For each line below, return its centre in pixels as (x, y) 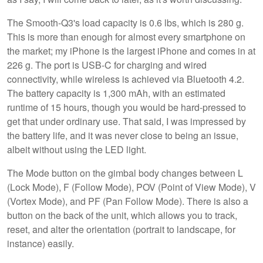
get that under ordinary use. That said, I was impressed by (127, 122)
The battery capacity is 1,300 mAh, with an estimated (116, 93)
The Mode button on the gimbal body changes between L (125, 173)
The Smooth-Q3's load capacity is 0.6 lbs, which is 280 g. (125, 23)
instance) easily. (41, 244)
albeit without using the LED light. (77, 150)
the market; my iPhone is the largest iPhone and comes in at (131, 51)
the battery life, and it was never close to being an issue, (123, 136)
